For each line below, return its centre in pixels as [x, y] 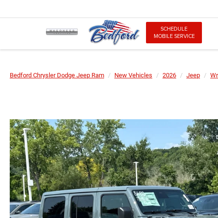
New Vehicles [133, 75]
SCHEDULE [174, 29]
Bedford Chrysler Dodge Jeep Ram [57, 75]
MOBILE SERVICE [174, 36]
